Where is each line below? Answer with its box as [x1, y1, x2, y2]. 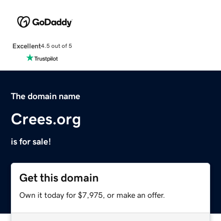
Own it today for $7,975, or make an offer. [19, 190, 166, 199]
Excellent [12, 42, 41, 49]
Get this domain [19, 172, 99, 184]
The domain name [11, 91, 81, 101]
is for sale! [11, 137, 52, 146]
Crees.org [11, 110, 81, 127]
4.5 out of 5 [40, 43, 72, 49]
